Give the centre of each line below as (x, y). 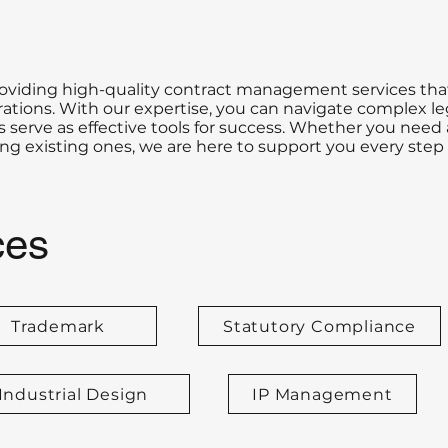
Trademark (58, 326)
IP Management (322, 394)
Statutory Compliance (319, 326)
